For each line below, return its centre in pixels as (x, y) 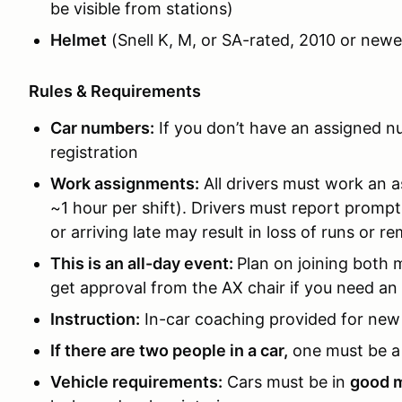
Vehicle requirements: (136, 382)
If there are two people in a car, (169, 350)
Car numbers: (102, 128)
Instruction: (95, 319)
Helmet (79, 40)
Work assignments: (125, 184)
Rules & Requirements (115, 91)
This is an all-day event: (144, 263)
